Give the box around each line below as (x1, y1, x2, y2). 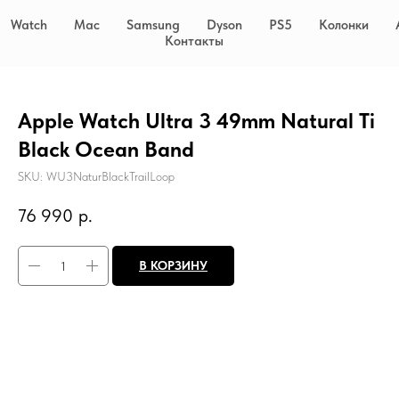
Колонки (318, 17, 369, 33)
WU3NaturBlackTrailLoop (45, 169, 175, 183)
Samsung (126, 17, 180, 33)
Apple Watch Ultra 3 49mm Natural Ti (17, 108, 375, 134)
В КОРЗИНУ (138, 258, 208, 273)
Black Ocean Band (17, 136, 194, 162)
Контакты (165, 33, 224, 49)
